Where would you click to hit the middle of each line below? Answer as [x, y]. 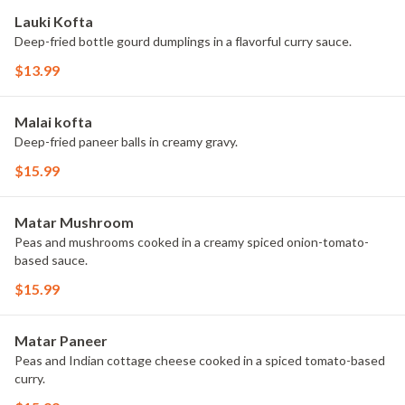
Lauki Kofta [54, 21]
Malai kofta [53, 122]
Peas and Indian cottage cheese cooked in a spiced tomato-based [200, 360]
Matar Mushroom [74, 222]
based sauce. [51, 260]
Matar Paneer [61, 340]
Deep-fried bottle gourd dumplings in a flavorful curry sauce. [183, 41]
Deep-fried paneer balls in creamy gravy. [126, 141]
